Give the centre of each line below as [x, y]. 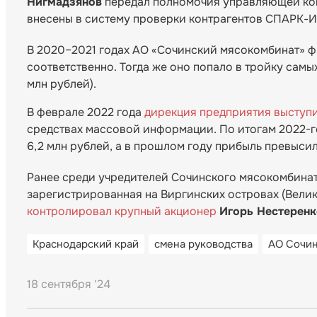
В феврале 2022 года [86, 113]
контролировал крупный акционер [122, 212]
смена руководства [203, 244]
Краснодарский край [86, 244]
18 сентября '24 [69, 284]
